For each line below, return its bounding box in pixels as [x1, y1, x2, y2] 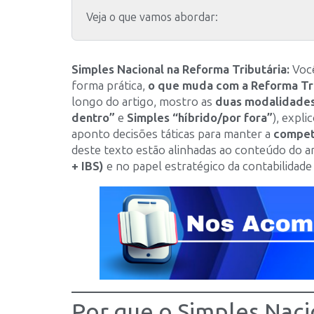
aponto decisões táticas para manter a [71, 127, 273, 141]
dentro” [71, 111, 115, 125]
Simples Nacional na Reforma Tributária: [71, 62, 289, 76]
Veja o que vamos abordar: [86, 11, 218, 24]
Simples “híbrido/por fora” [127, 111, 273, 125]
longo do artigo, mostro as [71, 95, 215, 109]
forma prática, [71, 78, 148, 93]
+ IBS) [71, 159, 104, 173]
